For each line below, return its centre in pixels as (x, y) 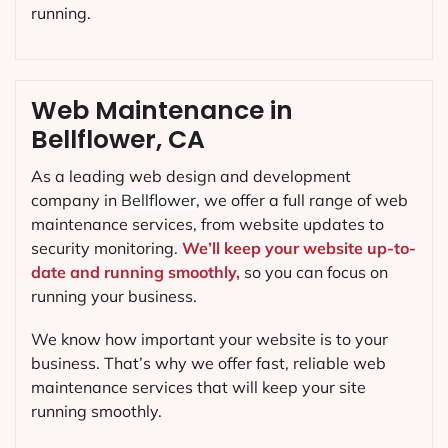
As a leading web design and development (191, 175)
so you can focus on (314, 271)
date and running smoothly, (135, 271)
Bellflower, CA (118, 139)
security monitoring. (106, 247)
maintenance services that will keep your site (198, 387)
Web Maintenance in (162, 110)
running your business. (114, 295)
